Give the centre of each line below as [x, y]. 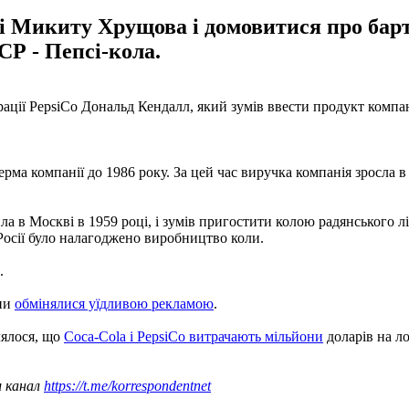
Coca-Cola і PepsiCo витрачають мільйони [194, 336]
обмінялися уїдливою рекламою [114, 303]
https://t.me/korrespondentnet [127, 385]
